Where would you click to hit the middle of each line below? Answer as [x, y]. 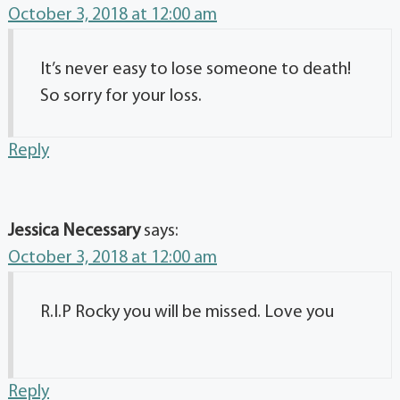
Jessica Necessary [74, 232]
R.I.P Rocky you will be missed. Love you [187, 313]
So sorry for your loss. [121, 97]
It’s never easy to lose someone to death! [196, 70]
